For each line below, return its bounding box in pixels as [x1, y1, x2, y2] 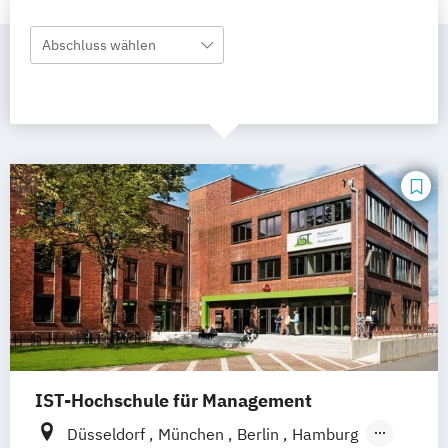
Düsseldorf [67, 424, 149, 445]
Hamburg [292, 424, 358, 445]
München [158, 424, 228, 445]
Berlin [237, 424, 283, 445]
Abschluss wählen [42, 36, 156, 54]
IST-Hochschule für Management [35, 389, 312, 413]
